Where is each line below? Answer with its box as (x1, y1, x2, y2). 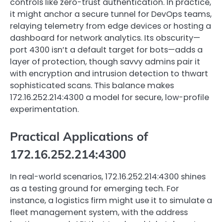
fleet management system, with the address (10, 206, 188, 218)
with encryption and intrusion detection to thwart (10, 67, 208, 79)
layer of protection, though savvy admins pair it (10, 55, 200, 67)
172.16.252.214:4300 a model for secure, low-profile (10, 91, 209, 103)
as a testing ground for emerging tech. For (10, 182, 179, 194)
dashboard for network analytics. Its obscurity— (10, 32, 200, 44)
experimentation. (10, 103, 79, 115)
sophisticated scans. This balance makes (10, 79, 174, 91)
